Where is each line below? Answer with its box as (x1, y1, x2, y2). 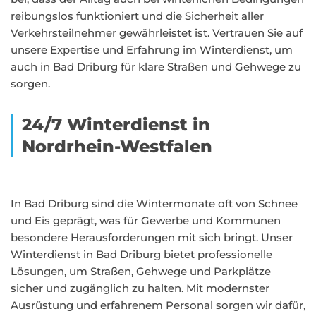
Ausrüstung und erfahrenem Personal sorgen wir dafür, (11, 298, 305, 312)
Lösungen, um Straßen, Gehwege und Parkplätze (11, 265, 271, 278)
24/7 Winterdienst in (22, 114, 210, 135)
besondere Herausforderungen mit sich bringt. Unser (11, 231, 293, 244)
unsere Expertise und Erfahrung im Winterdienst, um (11, 43, 293, 56)
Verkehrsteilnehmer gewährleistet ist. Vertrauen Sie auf (11, 26, 303, 39)
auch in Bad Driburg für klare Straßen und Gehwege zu (11, 60, 301, 73)
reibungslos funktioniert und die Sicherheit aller (11, 9, 264, 23)
